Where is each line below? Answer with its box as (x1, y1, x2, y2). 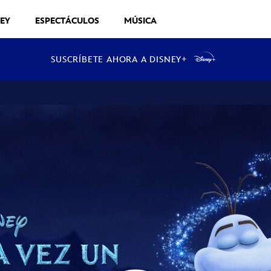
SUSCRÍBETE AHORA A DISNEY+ (51, 54, 188, 65)
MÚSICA (124, 16, 157, 26)
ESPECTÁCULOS (35, 16, 99, 26)
